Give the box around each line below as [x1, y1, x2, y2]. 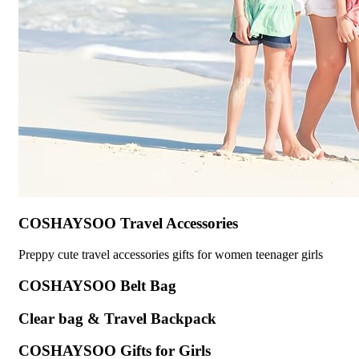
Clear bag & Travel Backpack [18, 309, 216, 327]
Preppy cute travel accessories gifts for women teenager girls [18, 248, 323, 262]
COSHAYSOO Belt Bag [18, 276, 176, 294]
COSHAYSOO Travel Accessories [18, 215, 238, 232]
